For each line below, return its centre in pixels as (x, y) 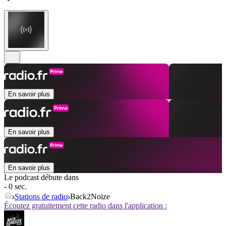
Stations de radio (41, 197)
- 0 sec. (15, 187)
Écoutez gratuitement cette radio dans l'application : (86, 206)
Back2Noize (90, 197)
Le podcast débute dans (41, 178)
